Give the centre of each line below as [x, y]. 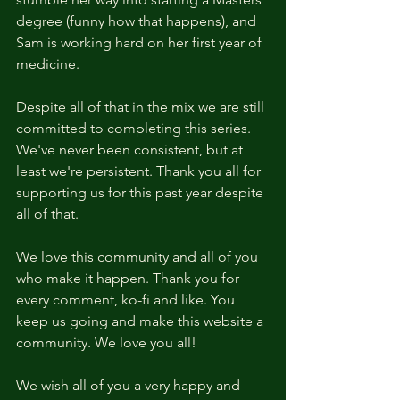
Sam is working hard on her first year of [141, 43]
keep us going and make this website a [142, 321]
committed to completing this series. [135, 129]
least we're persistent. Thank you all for [140, 171]
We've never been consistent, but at [131, 150]
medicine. [48, 64]
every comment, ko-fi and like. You [127, 300]
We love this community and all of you [139, 257]
